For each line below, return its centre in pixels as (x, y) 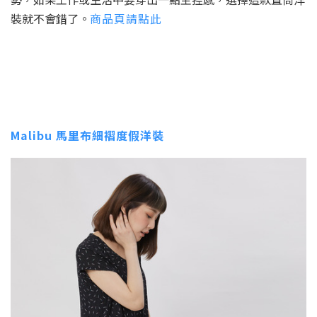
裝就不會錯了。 (50, 18)
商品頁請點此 (126, 18)
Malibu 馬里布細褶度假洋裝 (87, 135)
